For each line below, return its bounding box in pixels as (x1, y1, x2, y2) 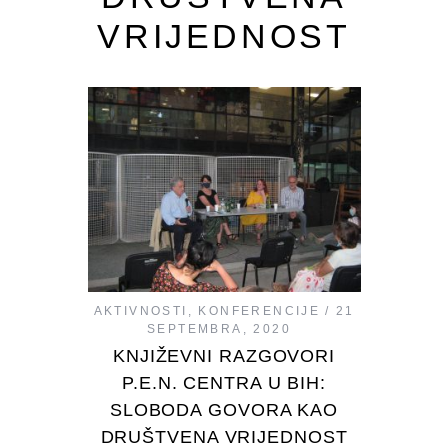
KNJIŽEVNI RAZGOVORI (112, 346, 336, 367)
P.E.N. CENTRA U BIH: (122, 373, 326, 394)
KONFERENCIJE (198, 304, 321, 319)
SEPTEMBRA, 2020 (147, 322, 291, 337)
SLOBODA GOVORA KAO (109, 400, 339, 421)
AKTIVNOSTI (93, 304, 188, 319)
